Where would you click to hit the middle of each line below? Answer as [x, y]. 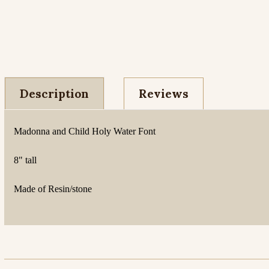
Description [54, 94]
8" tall [25, 160]
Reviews [164, 94]
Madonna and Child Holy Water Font [85, 131]
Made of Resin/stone [53, 189]
